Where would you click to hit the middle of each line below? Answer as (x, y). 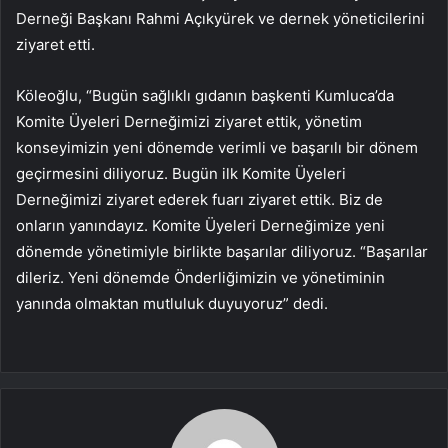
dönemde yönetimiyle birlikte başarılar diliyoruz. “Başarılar (222, 251)
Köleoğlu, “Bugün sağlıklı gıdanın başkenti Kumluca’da (205, 95)
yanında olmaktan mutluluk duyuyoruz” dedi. (172, 303)
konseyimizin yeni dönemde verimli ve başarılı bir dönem (217, 147)
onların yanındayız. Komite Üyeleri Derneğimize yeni (200, 225)
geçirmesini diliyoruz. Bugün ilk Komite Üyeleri (181, 173)
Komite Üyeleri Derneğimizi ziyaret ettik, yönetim (189, 121)
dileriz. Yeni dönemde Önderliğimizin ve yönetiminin (200, 277)
